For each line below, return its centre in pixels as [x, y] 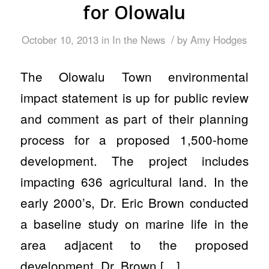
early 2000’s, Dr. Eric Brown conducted [134, 202]
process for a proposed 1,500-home [134, 139]
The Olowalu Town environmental [134, 76]
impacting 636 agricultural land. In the [134, 181]
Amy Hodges [219, 40]
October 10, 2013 [60, 40]
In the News [139, 40]
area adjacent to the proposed [134, 244]
